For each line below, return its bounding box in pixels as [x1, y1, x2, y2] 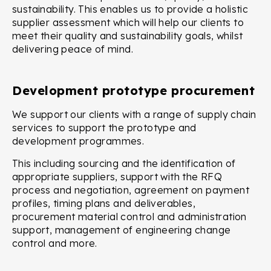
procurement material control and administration [12, 211, 247, 223]
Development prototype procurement [12, 83, 255, 99]
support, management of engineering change [12, 224, 231, 237]
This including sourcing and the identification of [12, 157, 236, 170]
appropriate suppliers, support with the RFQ [12, 171, 223, 183]
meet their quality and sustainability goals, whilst [12, 30, 243, 42]
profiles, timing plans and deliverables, [12, 197, 195, 210]
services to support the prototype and [12, 122, 197, 134]
